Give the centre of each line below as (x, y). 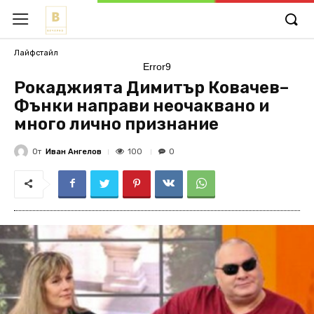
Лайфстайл (36, 53)
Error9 (157, 67)
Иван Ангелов (74, 151)
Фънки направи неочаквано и (142, 106)
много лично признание (116, 124)
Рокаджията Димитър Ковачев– (151, 88)
